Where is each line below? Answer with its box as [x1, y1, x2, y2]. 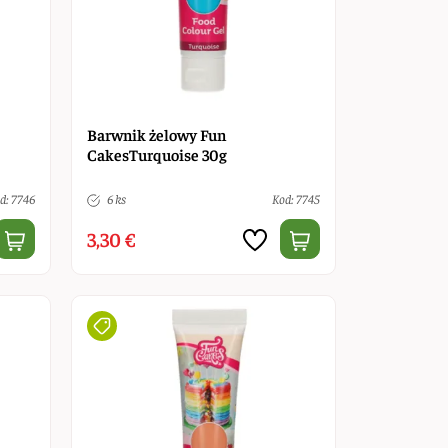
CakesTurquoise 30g [86, 143, 227, 164]
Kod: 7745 [271, 189, 320, 207]
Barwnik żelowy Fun [86, 123, 226, 144]
